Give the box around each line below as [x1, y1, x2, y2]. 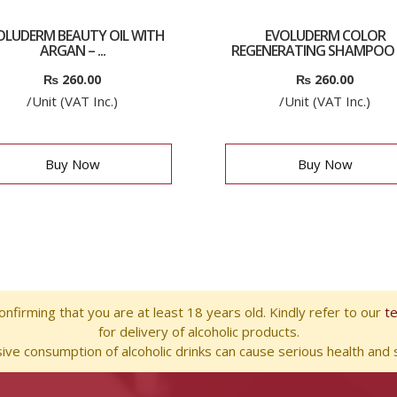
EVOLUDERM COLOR [264, 26, 385, 45]
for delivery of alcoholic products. [97, 323, 300, 340]
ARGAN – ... [39, 41, 105, 60]
